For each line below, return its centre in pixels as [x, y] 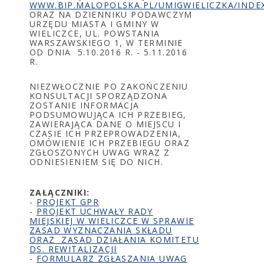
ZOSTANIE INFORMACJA [85, 105]
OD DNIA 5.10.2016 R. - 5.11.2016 [109, 52]
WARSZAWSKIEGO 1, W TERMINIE [106, 43]
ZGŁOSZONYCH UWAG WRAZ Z [100, 152]
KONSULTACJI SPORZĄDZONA [99, 96]
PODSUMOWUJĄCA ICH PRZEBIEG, [108, 115]
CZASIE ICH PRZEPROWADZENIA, [105, 133]
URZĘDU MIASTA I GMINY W [95, 24]
